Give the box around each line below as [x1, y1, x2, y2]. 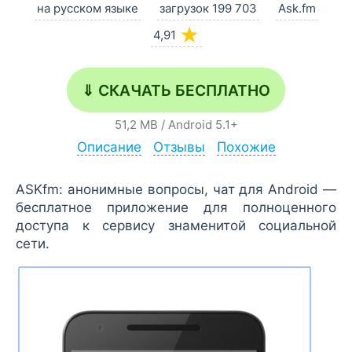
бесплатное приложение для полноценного [16, 200, 336, 216]
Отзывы [152, 139, 205, 156]
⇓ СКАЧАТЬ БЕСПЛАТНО [82, 81, 270, 101]
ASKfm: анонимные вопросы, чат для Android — [16, 181, 336, 198]
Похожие [216, 139, 276, 156]
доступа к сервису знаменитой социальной [16, 218, 336, 234]
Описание [76, 139, 141, 156]
